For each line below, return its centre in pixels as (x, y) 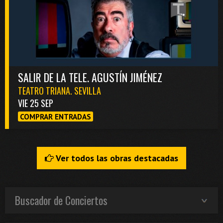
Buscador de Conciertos (61, 200)
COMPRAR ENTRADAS (56, 116)
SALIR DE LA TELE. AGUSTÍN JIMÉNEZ (90, 77)
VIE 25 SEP (36, 103)
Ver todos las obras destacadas (116, 158)
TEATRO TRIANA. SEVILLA (59, 90)
